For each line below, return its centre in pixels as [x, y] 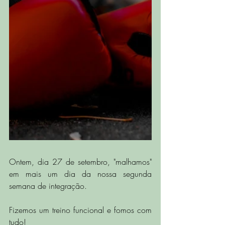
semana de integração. [49, 186]
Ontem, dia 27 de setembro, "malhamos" [80, 162]
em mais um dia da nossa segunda [80, 174]
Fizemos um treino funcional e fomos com [80, 210]
